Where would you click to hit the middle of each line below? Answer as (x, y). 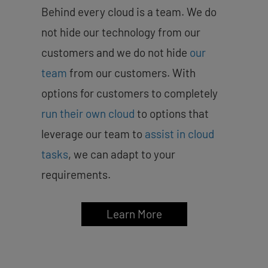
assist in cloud (179, 133)
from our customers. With (131, 72)
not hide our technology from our (121, 32)
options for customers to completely (130, 93)
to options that (172, 113)
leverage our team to (93, 133)
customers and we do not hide (115, 52)
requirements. (77, 174)
